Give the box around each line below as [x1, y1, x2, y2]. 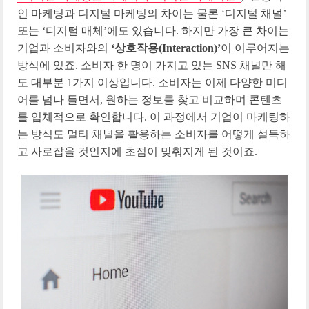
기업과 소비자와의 [17, 42, 111, 54]
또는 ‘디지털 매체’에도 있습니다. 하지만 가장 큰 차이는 [17, 25, 289, 37]
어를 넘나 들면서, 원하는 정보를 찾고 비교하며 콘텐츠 [17, 94, 282, 106]
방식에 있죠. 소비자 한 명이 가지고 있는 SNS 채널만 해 [17, 59, 286, 72]
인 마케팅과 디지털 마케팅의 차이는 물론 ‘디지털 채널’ [17, 8, 286, 20]
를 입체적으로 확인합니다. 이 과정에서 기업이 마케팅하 [17, 111, 290, 123]
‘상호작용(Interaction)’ [111, 42, 221, 54]
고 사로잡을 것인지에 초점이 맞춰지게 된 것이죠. [17, 146, 257, 158]
